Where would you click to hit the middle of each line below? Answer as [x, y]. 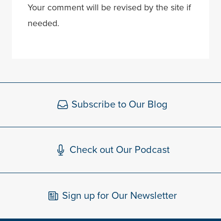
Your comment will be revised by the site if [109, 7]
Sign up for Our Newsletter [119, 196]
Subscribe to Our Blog [119, 104]
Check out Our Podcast [119, 150]
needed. [43, 23]
